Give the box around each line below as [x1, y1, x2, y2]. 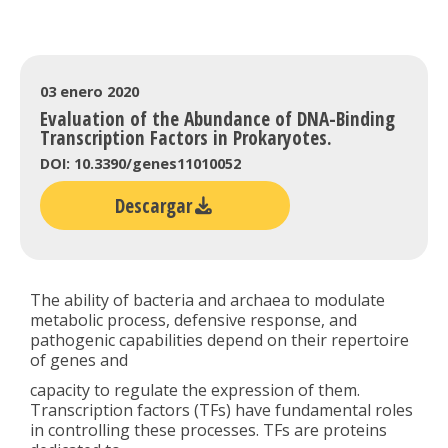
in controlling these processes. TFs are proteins [30, 418, 387, 441]
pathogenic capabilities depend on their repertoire [30, 328, 409, 351]
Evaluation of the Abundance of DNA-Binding [40, 104, 395, 132]
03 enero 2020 [40, 81, 139, 101]
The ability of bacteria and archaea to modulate [30, 288, 385, 311]
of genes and [30, 348, 128, 371]
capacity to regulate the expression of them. [30, 378, 360, 401]
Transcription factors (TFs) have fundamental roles [30, 398, 413, 421]
